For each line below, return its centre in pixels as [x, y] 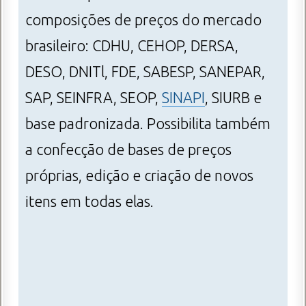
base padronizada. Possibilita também [148, 124]
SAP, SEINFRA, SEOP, [94, 98]
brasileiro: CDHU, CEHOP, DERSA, [132, 46]
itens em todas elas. [89, 202]
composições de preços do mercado [143, 20]
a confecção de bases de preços [128, 150]
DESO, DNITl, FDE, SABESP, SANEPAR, [145, 72]
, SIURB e [233, 98]
